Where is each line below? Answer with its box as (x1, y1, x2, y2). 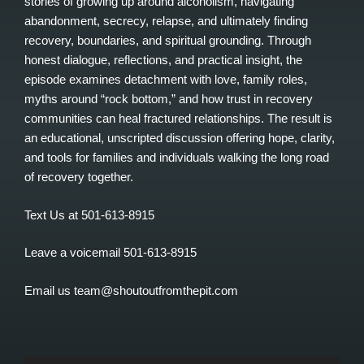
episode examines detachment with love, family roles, (24, 72, 307, 87)
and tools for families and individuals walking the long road (24, 150, 329, 165)
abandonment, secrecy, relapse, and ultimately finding (24, 14, 308, 28)
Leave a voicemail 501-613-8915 (24, 245, 197, 260)
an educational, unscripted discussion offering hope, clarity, (24, 131, 335, 145)
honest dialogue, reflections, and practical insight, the (24, 53, 302, 67)
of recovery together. (24, 170, 133, 184)
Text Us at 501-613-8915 (24, 207, 154, 222)
